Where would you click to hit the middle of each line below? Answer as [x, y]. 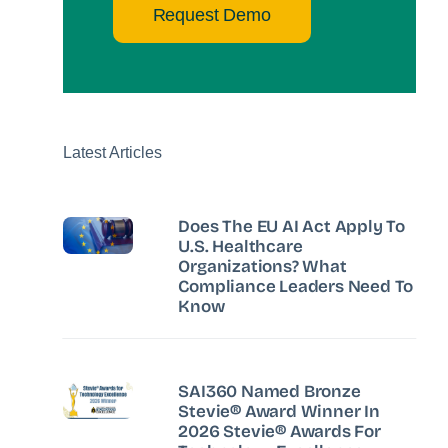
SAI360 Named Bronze [269, 391]
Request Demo [211, 14]
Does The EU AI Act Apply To [291, 226]
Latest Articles [112, 152]
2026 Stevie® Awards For [279, 431]
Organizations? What [262, 266]
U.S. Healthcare [240, 246]
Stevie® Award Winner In [279, 411]
